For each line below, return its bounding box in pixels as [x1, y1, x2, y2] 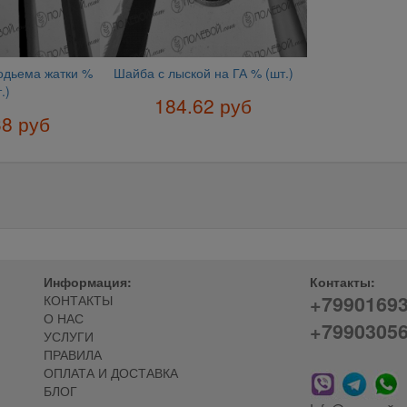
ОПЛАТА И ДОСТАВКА [43, 362, 178, 382]
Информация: [43, 272, 132, 291]
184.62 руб [154, 91, 253, 119]
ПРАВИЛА [43, 344, 102, 363]
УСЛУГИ [43, 326, 94, 345]
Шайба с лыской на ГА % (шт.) [113, 64, 293, 83]
